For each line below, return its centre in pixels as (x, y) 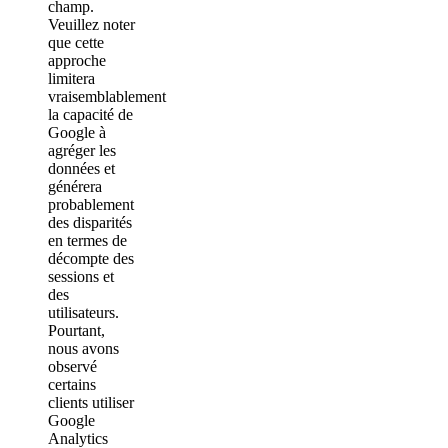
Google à (77, 133)
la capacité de (90, 115)
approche (77, 61)
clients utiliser (91, 403)
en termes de (87, 241)
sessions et (81, 277)
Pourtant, (76, 331)
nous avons (83, 349)
